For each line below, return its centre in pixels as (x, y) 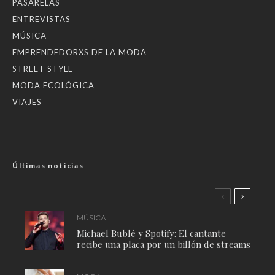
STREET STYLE (43, 69)
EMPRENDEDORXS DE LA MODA (79, 52)
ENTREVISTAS (41, 19)
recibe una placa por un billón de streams (164, 244)
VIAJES (27, 102)
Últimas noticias (48, 166)
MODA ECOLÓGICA (53, 86)
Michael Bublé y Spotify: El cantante (151, 233)
